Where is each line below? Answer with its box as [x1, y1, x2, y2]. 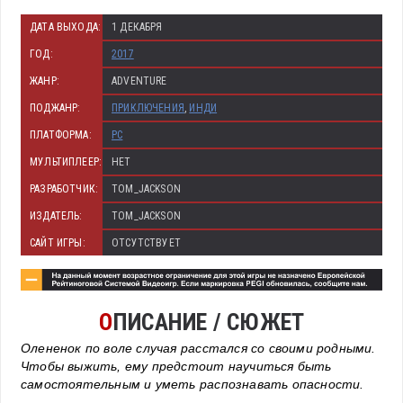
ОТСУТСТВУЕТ [112, 236, 181, 249]
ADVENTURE [112, 74, 167, 87]
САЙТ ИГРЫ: [30, 236, 85, 249]
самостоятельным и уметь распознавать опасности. [21, 377, 364, 391]
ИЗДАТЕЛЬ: [30, 209, 83, 222]
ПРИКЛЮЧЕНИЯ [112, 101, 184, 114]
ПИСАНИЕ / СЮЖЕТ [112, 308, 305, 336]
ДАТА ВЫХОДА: [30, 20, 102, 33]
